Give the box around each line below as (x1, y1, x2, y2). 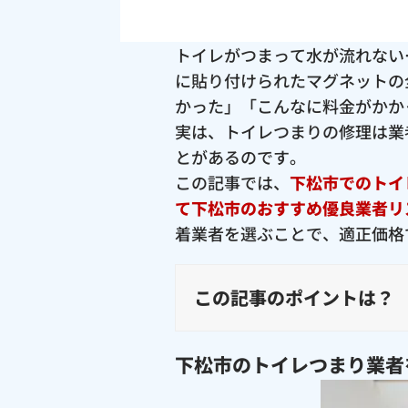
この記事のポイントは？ (194, 284, 394, 311)
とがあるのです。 (175, 145, 306, 169)
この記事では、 (175, 170, 290, 195)
